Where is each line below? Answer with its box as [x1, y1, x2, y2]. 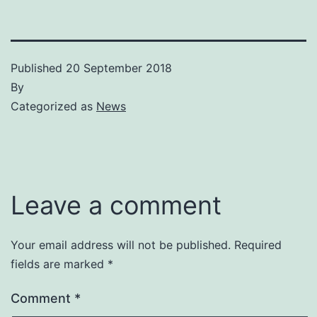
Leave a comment [11, 189, 221, 221]
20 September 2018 [66, 60, 172, 75]
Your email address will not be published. [11, 237, 231, 252]
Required [234, 237, 282, 252]
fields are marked [11, 256, 108, 271]
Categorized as [11, 98, 96, 113]
